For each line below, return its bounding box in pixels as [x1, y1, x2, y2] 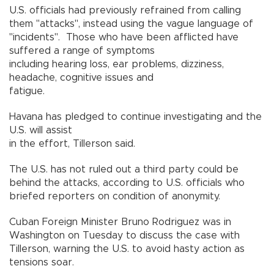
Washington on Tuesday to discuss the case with [9, 230, 240, 240]
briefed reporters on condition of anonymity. [9, 191, 223, 201]
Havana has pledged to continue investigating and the [9, 111, 262, 122]
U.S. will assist [9, 125, 72, 135]
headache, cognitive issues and [9, 72, 154, 83]
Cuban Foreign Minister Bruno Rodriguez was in [9, 217, 231, 227]
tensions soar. [9, 257, 77, 267]
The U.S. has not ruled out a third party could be [9, 164, 239, 174]
